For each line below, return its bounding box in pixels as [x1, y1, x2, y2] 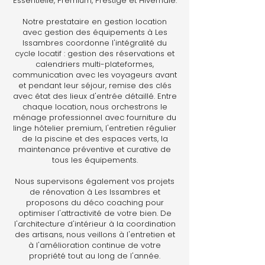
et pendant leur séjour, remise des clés [18, 80, 172, 91]
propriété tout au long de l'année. [29, 250, 160, 261]
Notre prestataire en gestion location [22, 16, 167, 27]
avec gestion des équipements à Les [22, 27, 167, 38]
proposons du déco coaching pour [25, 197, 164, 208]
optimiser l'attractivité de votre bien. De [18, 208, 172, 219]
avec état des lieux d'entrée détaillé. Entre [12, 91, 177, 102]
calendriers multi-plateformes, [35, 59, 154, 70]
